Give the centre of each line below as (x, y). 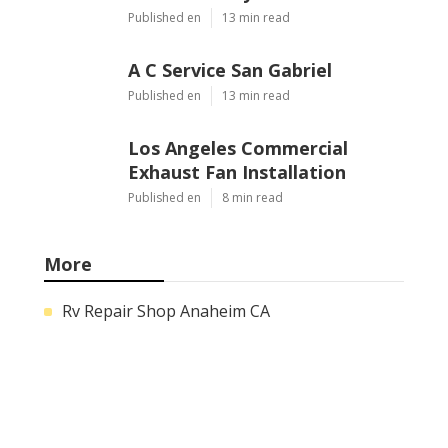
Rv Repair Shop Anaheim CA (166, 310)
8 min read (252, 197)
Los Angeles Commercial (238, 147)
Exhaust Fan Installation (237, 171)
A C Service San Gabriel (230, 69)
